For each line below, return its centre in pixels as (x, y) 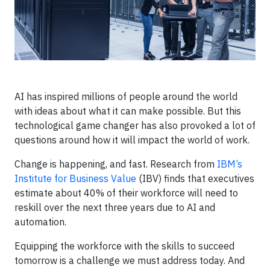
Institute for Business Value (75, 178)
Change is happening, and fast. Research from (116, 164)
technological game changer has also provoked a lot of (135, 125)
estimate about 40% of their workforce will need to (126, 193)
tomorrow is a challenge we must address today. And (130, 260)
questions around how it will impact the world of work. (132, 140)
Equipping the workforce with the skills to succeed (124, 246)
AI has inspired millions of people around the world (126, 96)
